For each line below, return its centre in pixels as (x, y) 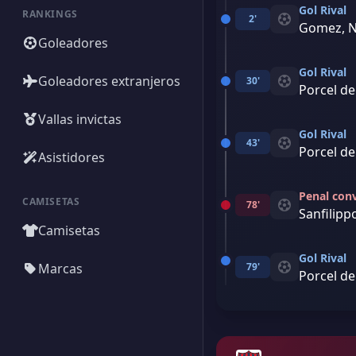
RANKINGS (50, 14)
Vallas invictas (80, 119)
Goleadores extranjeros (109, 81)
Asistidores (72, 157)
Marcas (60, 269)
